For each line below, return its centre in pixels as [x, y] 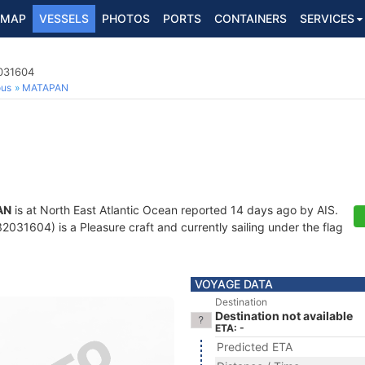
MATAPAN [45, 88]
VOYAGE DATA [234, 284]
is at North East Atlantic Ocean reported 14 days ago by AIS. [175, 210]
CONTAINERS [251, 18]
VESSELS [64, 18]
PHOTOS [126, 18]
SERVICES [327, 18]
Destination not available [284, 316]
